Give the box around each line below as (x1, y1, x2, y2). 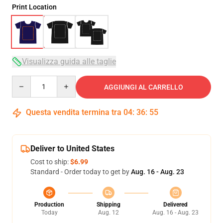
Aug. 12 (98, 209, 119, 216)
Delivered (163, 201, 188, 208)
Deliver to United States (30, 144, 114, 153)
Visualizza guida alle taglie (22, 57, 116, 66)
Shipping (96, 201, 120, 208)
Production (34, 201, 64, 208)
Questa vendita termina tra (24, 108, 123, 117)
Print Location (12, 3, 57, 11)
